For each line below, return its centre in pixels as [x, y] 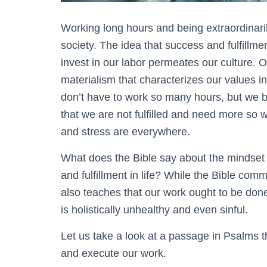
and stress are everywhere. [125, 131]
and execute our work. [114, 253]
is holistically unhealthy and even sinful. [154, 209]
